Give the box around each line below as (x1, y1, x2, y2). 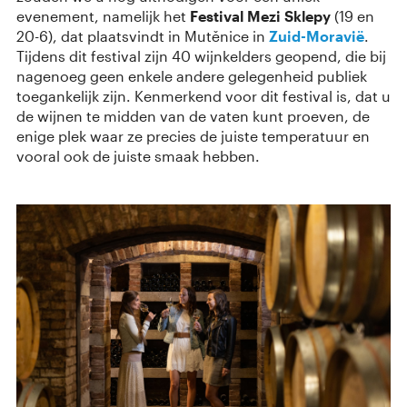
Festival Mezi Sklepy (190, 7, 331, 25)
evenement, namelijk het (16, 7, 190, 25)
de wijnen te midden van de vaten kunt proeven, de (16, 107, 370, 125)
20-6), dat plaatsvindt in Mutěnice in (16, 27, 269, 45)
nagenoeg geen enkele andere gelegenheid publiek (16, 67, 367, 85)
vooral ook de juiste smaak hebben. (16, 147, 260, 165)
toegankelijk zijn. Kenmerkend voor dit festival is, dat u (16, 87, 391, 105)
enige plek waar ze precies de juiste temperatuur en (16, 127, 370, 145)
